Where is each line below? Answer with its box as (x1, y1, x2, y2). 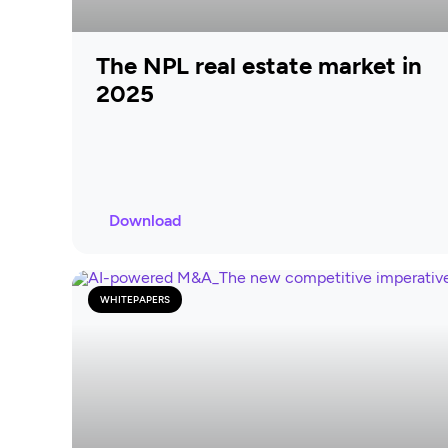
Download (109, 210, 181, 230)
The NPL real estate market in (96, 50, 422, 80)
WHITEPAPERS (100, 292, 170, 306)
